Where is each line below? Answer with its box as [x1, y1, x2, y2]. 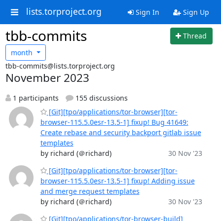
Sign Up [181, 7, 209, 17]
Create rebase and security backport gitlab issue [40, 128, 201, 137]
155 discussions [74, 93, 128, 103]
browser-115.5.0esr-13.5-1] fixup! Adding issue [40, 176, 195, 185]
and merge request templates [40, 186, 140, 196]
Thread [183, 31, 207, 41]
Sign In [133, 7, 159, 17]
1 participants [10, 93, 59, 103]
